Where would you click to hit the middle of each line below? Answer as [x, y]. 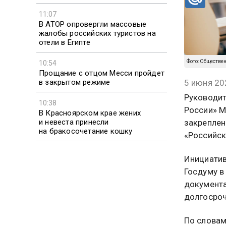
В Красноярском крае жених [90, 113]
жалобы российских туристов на [97, 33]
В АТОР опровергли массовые [93, 24]
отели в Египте [65, 42]
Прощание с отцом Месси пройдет [102, 73]
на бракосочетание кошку [86, 131]
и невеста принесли [74, 122]
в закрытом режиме [75, 82]
